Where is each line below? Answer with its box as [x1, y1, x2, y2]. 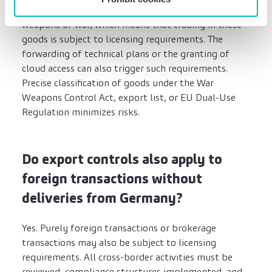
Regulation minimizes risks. [22, 106, 140, 119]
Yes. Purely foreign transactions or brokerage [22, 222, 216, 235]
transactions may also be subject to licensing [22, 236, 216, 250]
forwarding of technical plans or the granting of [22, 47, 229, 61]
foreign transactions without [22, 170, 202, 188]
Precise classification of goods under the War [22, 76, 214, 90]
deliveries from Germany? [22, 189, 183, 208]
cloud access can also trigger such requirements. [22, 62, 228, 75]
